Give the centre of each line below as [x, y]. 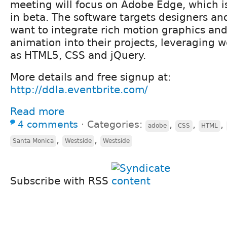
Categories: [116, 124]
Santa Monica [33, 141]
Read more [37, 111]
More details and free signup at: [91, 77]
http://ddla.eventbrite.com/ [79, 89]
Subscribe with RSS [61, 181]
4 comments [48, 124]
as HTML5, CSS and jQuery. [78, 55]
